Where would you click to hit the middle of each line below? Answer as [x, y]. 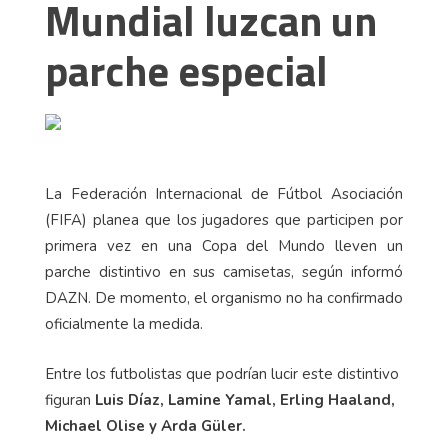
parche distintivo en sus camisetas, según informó [224, 272]
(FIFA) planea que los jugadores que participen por [224, 220]
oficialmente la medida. [124, 324]
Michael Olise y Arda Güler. [145, 426]
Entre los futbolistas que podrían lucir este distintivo [222, 374]
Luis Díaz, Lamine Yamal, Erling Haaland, [245, 400]
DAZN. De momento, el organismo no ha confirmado [224, 298]
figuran [70, 400]
